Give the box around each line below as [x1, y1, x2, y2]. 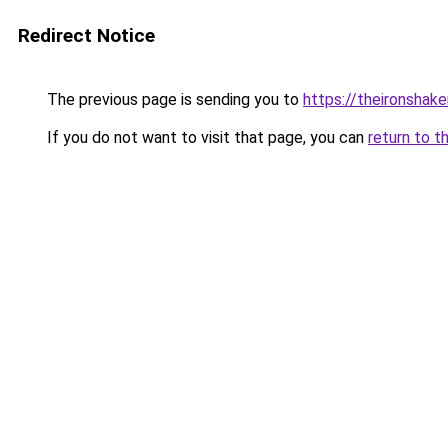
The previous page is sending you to [43, 90, 303, 109]
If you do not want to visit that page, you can [43, 128, 368, 147]
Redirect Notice [18, 24, 155, 47]
